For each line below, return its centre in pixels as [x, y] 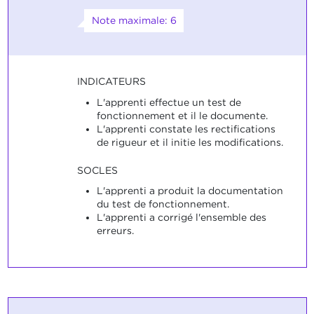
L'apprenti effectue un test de [169, 102]
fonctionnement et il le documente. [182, 115]
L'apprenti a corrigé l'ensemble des [181, 218]
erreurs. [115, 231]
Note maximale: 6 [134, 21]
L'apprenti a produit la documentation [190, 191]
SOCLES [97, 170]
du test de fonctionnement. [163, 204]
